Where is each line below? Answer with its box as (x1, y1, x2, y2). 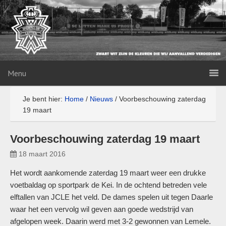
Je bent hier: (23, 95, 65, 103)
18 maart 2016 (19, 150, 66, 158)
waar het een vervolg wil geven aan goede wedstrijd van (10, 205, 193, 213)
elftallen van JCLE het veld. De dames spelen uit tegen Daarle (10, 193, 213, 201)
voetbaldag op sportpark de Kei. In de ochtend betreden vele (10, 181, 207, 189)
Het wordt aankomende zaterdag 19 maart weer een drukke (10, 168, 206, 177)
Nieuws (90, 95, 113, 103)
